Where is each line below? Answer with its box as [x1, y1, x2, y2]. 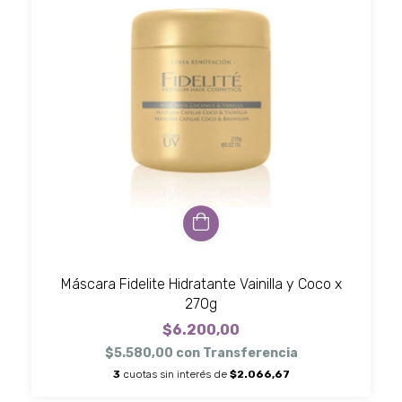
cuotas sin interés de [122, 367, 230, 380]
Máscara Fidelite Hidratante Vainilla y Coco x [60, 275, 342, 293]
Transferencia [202, 345, 298, 361]
